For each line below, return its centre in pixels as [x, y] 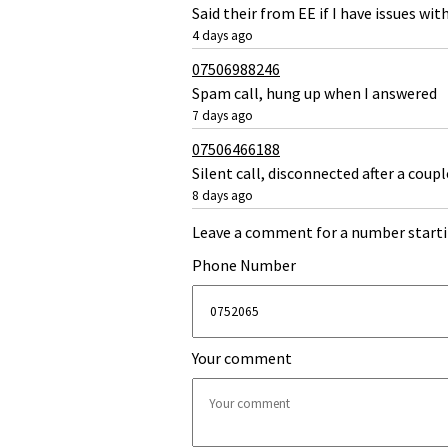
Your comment [242, 358]
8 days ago [222, 195]
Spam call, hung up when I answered [314, 92]
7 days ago [222, 115]
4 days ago [222, 35]
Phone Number [244, 264]
